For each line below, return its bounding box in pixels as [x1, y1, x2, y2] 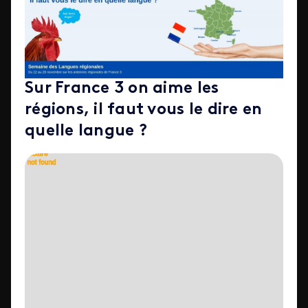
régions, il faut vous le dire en [25, 101, 263, 118]
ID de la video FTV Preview [24, 153, 158, 164]
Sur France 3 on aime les [25, 80, 219, 97]
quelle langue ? [25, 122, 148, 140]
